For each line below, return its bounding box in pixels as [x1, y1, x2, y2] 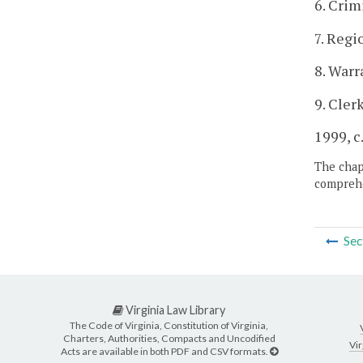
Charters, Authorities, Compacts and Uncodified [62, 332, 275, 345]
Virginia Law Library [123, 302, 225, 317]
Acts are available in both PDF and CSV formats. [60, 345, 270, 358]
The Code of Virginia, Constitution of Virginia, [70, 319, 268, 332]
